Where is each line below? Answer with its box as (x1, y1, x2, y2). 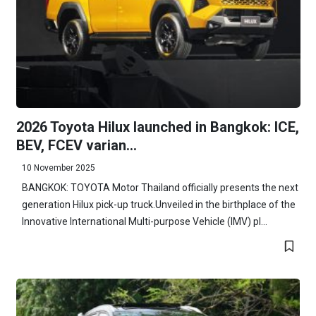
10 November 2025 (21, 163, 95, 174)
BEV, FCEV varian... (16, 137, 137, 154)
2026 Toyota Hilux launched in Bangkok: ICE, (16, 119, 299, 136)
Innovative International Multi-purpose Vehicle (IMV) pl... (21, 216, 267, 228)
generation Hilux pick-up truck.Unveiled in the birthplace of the (21, 199, 296, 211)
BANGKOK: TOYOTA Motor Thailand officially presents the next (21, 182, 298, 194)
